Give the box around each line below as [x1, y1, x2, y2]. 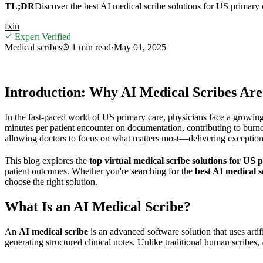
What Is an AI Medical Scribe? [5, 198, 191, 214]
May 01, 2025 [114, 42, 166, 52]
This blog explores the [5, 155, 89, 166]
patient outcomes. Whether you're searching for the [5, 166, 195, 176]
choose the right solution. [5, 176, 97, 187]
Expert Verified [12, 31, 71, 42]
